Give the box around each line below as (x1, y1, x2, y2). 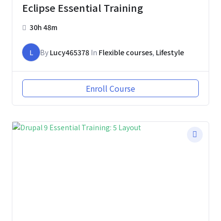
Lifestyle (156, 47, 184, 58)
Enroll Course (86, 82, 135, 95)
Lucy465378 (50, 47, 89, 58)
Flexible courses (99, 47, 152, 58)
